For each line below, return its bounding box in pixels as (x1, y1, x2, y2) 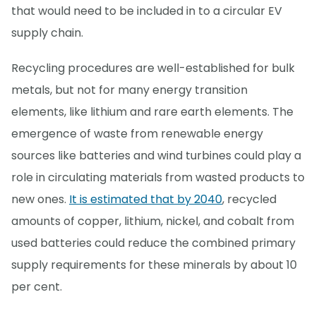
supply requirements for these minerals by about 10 (11, 256, 297, 273)
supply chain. (11, 24, 83, 41)
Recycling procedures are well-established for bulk (11, 59, 295, 76)
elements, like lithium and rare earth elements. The (11, 103, 293, 120)
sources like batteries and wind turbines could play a (11, 147, 301, 164)
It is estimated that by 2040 (69, 190, 222, 207)
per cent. (11, 278, 62, 295)
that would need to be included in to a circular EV (11, 2, 282, 19)
